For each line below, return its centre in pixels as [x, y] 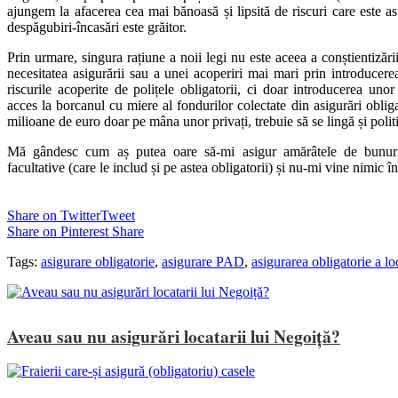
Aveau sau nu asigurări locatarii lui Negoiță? [174, 337]
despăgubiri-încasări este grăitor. [97, 27]
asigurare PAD [203, 261]
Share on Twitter [54, 215]
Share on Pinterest [58, 231]
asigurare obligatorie [98, 261]
